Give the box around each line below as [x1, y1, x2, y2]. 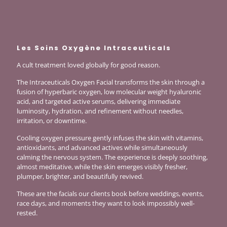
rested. [17, 208, 37, 218]
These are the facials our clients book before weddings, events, [17, 189, 204, 199]
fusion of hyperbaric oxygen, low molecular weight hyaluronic [17, 87, 201, 97]
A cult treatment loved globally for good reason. [17, 60, 160, 70]
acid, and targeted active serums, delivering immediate [17, 97, 180, 106]
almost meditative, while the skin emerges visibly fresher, [17, 162, 187, 172]
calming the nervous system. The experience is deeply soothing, [17, 153, 208, 162]
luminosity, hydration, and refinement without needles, [17, 106, 183, 116]
